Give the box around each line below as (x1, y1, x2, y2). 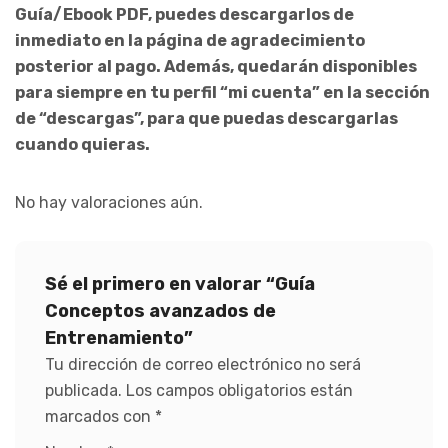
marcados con (45, 406, 155, 426)
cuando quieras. (15, 134, 150, 154)
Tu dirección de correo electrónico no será (45, 354, 361, 374)
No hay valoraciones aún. (15, 192, 203, 212)
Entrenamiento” (45, 326, 193, 349)
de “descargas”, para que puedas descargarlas (15, 108, 398, 128)
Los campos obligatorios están (126, 380, 353, 400)
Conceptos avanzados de (45, 299, 276, 322)
